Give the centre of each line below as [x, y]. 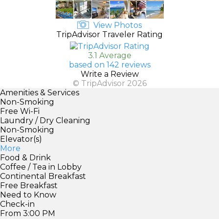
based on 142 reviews [109, 65]
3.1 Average [109, 55]
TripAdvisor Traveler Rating [109, 34]
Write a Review [109, 74]
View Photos [117, 25]
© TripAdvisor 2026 [109, 83]
